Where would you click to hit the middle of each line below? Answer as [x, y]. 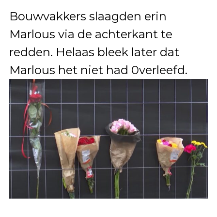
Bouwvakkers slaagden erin [88, 16]
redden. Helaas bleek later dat [94, 52]
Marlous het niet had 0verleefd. [98, 70]
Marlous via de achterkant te [91, 34]
